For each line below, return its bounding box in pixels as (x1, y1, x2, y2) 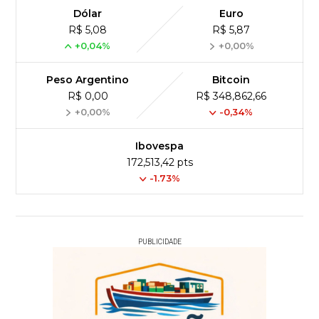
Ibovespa (135, 140, 184, 152)
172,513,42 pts (126, 156, 193, 169)
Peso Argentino (46, 73, 130, 86)
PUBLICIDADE (137, 238, 182, 246)
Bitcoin (212, 73, 251, 86)
